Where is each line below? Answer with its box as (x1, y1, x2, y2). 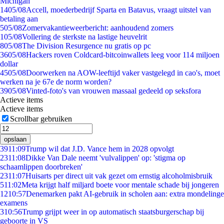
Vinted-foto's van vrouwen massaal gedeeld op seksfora (26, 86, 201, 95)
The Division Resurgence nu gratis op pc (22, 41, 151, 50)
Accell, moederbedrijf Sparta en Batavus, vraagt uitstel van (26, 5, 211, 14)
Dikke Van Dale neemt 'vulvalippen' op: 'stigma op (25, 153, 185, 162)
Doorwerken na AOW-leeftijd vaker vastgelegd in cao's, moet (26, 68, 220, 77)
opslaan (4, 135, 26, 143)
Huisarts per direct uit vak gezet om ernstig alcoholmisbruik (25, 171, 212, 180)
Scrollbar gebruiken (10, 114, 72, 123)
